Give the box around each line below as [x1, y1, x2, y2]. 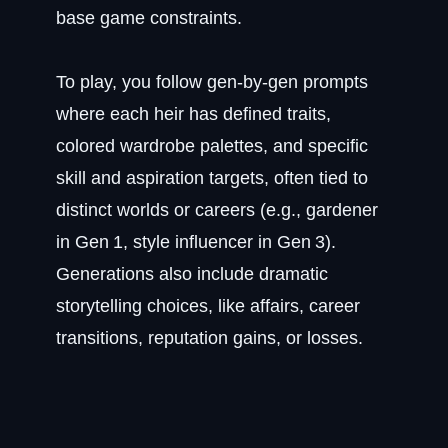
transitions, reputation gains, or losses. [56, 328, 363, 348]
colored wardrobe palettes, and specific [56, 136, 368, 156]
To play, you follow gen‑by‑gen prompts [56, 72, 368, 92]
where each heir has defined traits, [56, 104, 331, 124]
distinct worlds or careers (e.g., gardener [56, 200, 378, 220]
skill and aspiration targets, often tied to [56, 168, 368, 188]
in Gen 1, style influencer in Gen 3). [56, 232, 336, 252]
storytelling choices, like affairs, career [56, 296, 360, 316]
